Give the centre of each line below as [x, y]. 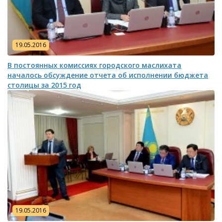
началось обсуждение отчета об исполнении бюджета [108, 75]
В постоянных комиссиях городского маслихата [94, 65]
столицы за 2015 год [44, 85]
